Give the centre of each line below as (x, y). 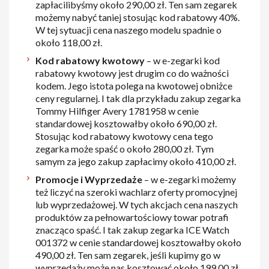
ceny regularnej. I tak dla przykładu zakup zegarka (138, 98)
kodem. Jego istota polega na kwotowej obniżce (134, 85)
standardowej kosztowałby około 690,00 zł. (126, 123)
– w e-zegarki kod (183, 60)
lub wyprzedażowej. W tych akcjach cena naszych (136, 204)
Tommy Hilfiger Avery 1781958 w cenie (117, 110)
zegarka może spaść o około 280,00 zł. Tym (124, 148)
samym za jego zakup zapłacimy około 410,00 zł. (135, 161)
